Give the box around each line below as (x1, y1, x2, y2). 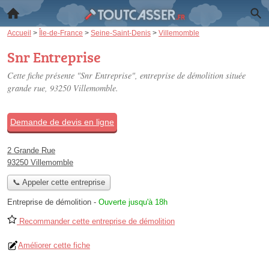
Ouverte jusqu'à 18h (98, 198, 168, 207)
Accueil (7, 29, 31, 37)
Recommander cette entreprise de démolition (17, 217, 175, 226)
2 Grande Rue (7, 146, 55, 155)
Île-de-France (39, 29, 83, 37)
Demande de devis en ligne (10, 117, 114, 127)
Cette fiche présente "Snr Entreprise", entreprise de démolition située (7, 70, 246, 81)
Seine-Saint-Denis (91, 29, 151, 37)
